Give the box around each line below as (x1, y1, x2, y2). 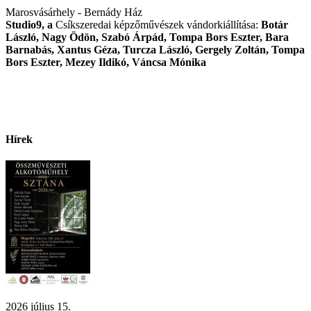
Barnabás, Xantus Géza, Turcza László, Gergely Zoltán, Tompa (6, 43, 305, 56)
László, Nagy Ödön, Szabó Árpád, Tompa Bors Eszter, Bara (6, 31, 289, 43)
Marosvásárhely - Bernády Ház (6, 6, 142, 18)
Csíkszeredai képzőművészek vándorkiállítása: (56, 18, 261, 31)
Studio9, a (6, 18, 56, 31)
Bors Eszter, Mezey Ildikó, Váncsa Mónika (6, 56, 217, 68)
